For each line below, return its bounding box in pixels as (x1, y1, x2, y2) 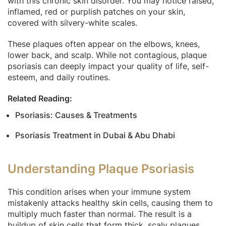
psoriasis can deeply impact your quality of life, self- (8, 61, 209, 71)
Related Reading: (8, 93, 72, 103)
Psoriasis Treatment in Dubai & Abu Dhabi (15, 130, 175, 140)
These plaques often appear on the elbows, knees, (8, 38, 200, 49)
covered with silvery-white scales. (8, 17, 140, 28)
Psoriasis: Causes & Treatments (15, 109, 137, 120)
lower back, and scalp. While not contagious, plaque (8, 49, 207, 60)
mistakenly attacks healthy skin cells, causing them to (8, 197, 213, 208)
